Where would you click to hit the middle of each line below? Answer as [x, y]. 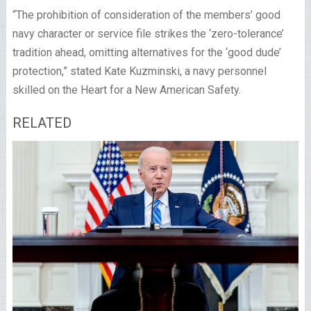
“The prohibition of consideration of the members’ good [146, 15]
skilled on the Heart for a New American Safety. [126, 90]
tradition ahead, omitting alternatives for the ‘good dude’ [146, 52]
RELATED [42, 123]
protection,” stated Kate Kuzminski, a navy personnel [139, 71]
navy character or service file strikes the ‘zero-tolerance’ [148, 34]
